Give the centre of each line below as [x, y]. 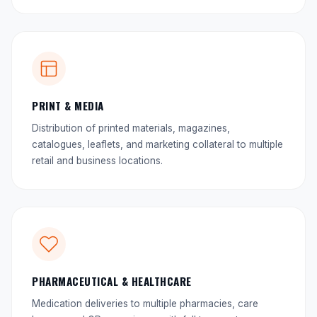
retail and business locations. [97, 161]
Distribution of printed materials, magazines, [131, 128]
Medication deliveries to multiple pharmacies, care [145, 304]
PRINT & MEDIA [68, 105]
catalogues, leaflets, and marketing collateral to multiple [157, 144]
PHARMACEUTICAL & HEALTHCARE [112, 281]
